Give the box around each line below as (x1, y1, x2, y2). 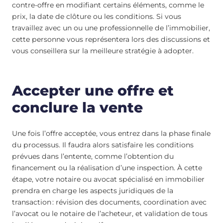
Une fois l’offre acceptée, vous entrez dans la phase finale (12, 128, 211, 138)
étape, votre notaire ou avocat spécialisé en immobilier (12, 174, 205, 184)
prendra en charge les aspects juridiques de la (12, 186, 173, 195)
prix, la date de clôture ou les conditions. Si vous (12, 12, 181, 21)
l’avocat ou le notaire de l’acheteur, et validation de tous (12, 209, 208, 218)
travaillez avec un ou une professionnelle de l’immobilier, (12, 23, 210, 33)
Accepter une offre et (12, 82, 174, 100)
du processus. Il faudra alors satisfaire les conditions (12, 140, 194, 149)
